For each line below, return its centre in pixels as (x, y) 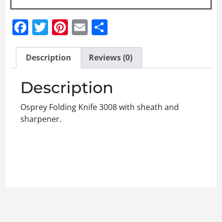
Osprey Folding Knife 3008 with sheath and (100, 107)
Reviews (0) (110, 58)
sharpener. (41, 119)
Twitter (74, 27)
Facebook (64, 27)
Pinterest (101, 27)
